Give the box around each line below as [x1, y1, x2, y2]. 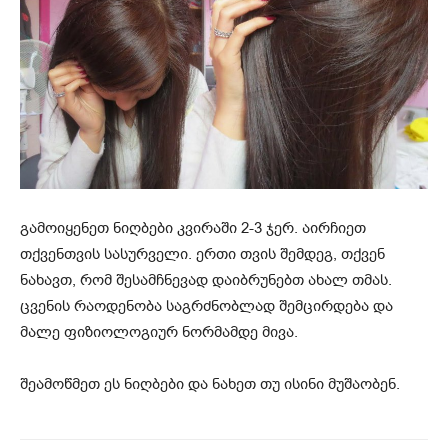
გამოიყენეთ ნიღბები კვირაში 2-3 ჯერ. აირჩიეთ [20, 218, 366, 239]
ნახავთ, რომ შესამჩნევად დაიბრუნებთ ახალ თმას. [20, 270, 392, 291]
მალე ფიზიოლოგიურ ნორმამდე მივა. [20, 322, 298, 343]
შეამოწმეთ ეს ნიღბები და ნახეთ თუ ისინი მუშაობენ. [20, 374, 400, 395]
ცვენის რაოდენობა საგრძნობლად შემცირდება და [20, 296, 393, 317]
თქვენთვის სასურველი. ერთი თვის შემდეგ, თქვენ [20, 244, 385, 265]
